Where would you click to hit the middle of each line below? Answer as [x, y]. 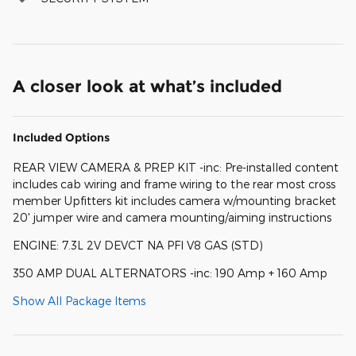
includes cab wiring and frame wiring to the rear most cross [174, 184]
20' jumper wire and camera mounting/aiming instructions [172, 217]
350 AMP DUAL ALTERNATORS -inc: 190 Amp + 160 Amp [170, 273]
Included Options [61, 137]
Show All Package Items [79, 300]
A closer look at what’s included [147, 86]
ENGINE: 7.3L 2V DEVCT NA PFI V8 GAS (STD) [138, 245]
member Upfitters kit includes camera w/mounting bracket [174, 200]
